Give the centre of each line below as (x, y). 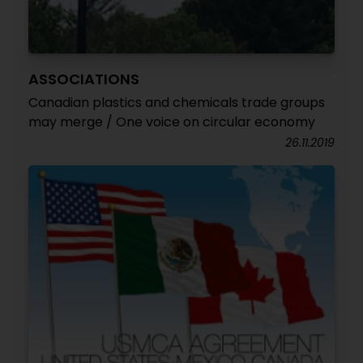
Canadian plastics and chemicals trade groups (177, 102)
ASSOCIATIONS (84, 79)
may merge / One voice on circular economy (172, 122)
